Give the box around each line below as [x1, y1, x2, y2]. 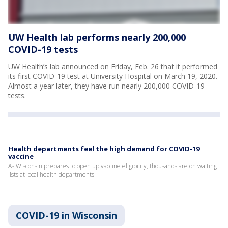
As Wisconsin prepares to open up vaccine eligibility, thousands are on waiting [8, 161, 217, 170]
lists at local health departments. [8, 169, 96, 179]
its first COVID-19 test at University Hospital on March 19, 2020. [8, 71, 217, 81]
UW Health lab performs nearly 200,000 [8, 31, 186, 43]
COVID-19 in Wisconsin [16, 209, 117, 221]
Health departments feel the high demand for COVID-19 [8, 144, 199, 153]
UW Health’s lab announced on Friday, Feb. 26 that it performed [8, 61, 217, 71]
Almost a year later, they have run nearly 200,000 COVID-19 [8, 80, 205, 91]
